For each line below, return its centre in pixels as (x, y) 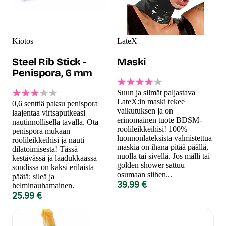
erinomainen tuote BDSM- (159, 120)
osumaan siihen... (145, 174)
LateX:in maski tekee (151, 101)
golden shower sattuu (151, 165)
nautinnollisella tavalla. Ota (55, 122)
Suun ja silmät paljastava (156, 92)
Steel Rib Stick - (49, 61)
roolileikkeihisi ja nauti (48, 140)
